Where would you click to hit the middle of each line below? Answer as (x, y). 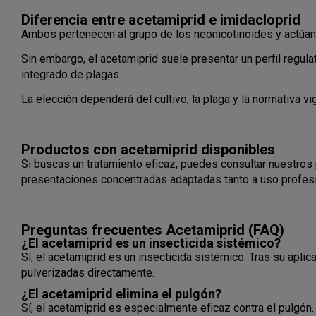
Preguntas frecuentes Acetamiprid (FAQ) (153, 230)
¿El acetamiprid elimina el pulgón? (121, 293)
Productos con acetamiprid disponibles (148, 149)
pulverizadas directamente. (88, 272)
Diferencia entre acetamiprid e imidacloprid (161, 19)
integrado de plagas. (71, 74)
